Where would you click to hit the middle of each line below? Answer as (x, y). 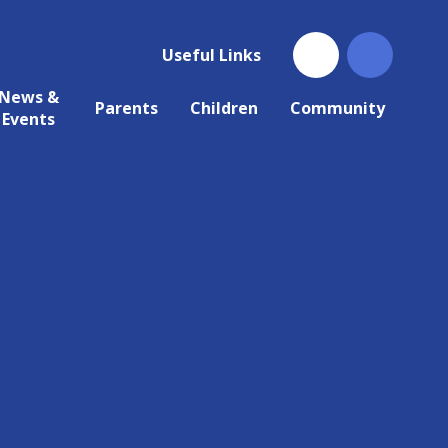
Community (337, 108)
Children (223, 108)
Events (29, 119)
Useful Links (211, 55)
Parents (126, 108)
